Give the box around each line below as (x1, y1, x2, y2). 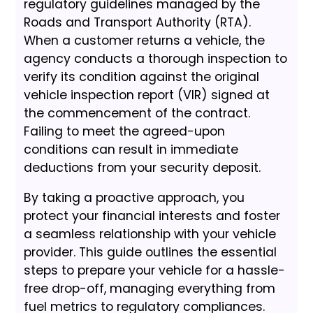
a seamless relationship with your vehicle (24, 226, 277, 243)
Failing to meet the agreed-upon (24, 123, 226, 140)
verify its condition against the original (24, 68, 260, 86)
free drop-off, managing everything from (24, 280, 276, 298)
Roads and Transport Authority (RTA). (24, 14, 252, 31)
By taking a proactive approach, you (24, 189, 245, 207)
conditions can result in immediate (24, 141, 239, 159)
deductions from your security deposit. (24, 159, 261, 177)
